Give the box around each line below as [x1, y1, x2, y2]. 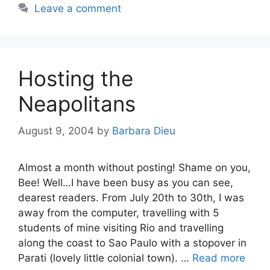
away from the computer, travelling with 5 [18, 206, 219, 219]
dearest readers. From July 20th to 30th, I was [18, 191, 244, 204]
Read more [192, 251, 245, 264]
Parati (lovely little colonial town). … [18, 251, 192, 264]
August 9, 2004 [18, 124, 94, 137]
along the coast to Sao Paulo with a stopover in [18, 236, 246, 249]
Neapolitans [18, 91, 136, 116]
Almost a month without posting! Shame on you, [18, 161, 251, 174]
